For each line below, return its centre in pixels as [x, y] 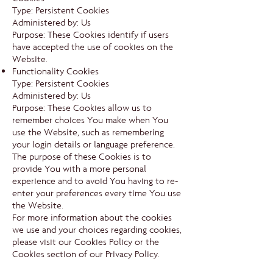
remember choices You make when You [90, 120]
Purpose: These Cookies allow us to [82, 108]
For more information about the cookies [92, 218]
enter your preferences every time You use [97, 193]
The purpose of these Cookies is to [82, 157]
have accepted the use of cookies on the [93, 47]
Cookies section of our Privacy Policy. [86, 254]
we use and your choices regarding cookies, [97, 230]
